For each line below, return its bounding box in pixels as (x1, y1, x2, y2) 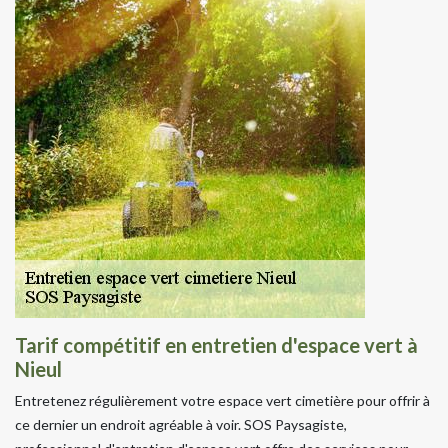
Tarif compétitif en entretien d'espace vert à (15, 332, 418, 357)
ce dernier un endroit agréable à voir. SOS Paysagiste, (15, 415, 347, 433)
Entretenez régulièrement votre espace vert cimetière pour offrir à (15, 391, 430, 409)
